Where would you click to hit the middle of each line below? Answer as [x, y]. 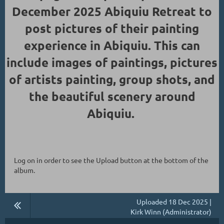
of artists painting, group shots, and [112, 79]
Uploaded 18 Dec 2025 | [174, 201]
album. [24, 170]
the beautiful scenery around [112, 96]
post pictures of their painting [112, 28]
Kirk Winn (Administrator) [171, 211]
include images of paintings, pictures [112, 62]
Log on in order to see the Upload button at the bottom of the [111, 160]
